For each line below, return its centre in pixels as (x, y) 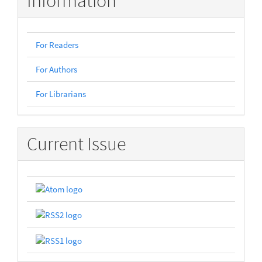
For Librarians (61, 94)
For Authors (56, 70)
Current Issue (76, 144)
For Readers (57, 45)
